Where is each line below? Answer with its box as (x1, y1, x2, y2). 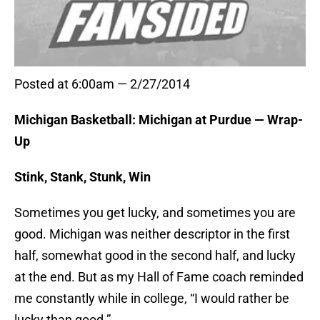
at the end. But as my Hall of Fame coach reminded (14, 269, 304, 285)
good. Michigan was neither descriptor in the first (14, 226, 290, 242)
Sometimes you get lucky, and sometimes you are (14, 205, 296, 221)
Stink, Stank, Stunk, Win (14, 169, 151, 185)
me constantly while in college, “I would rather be (14, 291, 289, 306)
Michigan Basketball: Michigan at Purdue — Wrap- (14, 112, 303, 128)
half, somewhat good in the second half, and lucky (14, 248, 296, 264)
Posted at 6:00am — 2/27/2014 (14, 76, 190, 92)
